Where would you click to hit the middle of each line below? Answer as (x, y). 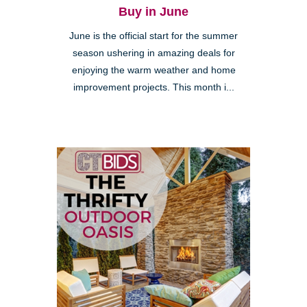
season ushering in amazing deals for (153, 53)
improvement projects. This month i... (153, 87)
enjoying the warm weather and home (153, 70)
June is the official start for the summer (153, 36)
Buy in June (153, 11)
